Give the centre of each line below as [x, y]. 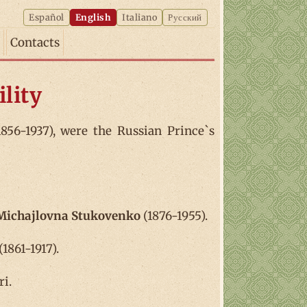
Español [47, 17]
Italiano [140, 17]
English [93, 17]
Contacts [35, 42]
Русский [185, 17]
